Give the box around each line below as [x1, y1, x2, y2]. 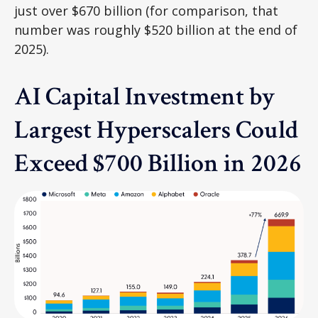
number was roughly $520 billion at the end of [14, 21, 297, 38]
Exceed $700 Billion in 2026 [13, 147, 302, 180]
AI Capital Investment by [13, 80, 275, 114]
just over [14, 2, 72, 19]
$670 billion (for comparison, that [72, 2, 278, 19]
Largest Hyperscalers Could [13, 114, 298, 147]
